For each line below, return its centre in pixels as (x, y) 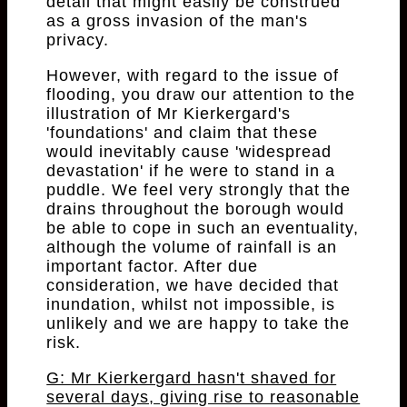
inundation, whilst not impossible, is (191, 305)
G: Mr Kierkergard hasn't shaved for (192, 378)
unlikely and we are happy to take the (199, 324)
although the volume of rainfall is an (192, 248)
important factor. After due (153, 267)
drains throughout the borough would (196, 209)
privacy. (78, 40)
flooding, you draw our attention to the (201, 95)
